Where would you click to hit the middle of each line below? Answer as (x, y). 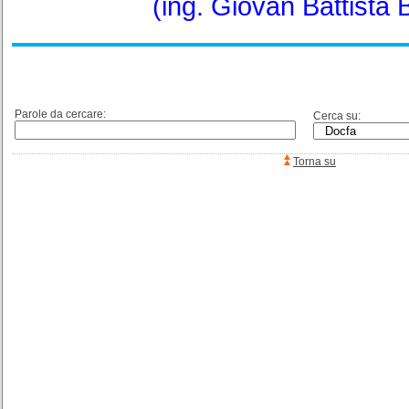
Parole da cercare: (60, 114)
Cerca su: (337, 116)
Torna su (315, 162)
